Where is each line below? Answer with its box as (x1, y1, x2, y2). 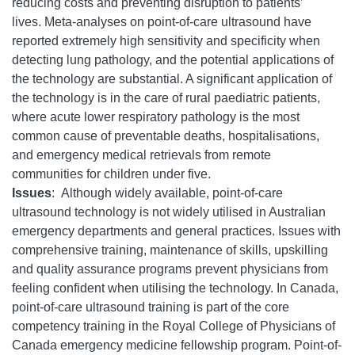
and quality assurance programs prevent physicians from (12, 261, 328, 276)
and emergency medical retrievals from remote (12, 147, 271, 162)
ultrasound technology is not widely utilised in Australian (12, 204, 326, 219)
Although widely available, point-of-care (61, 185, 283, 200)
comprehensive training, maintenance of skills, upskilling (12, 242, 328, 257)
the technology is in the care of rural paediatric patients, (12, 90, 320, 105)
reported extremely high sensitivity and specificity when (12, 33, 320, 48)
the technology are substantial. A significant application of (12, 71, 332, 86)
